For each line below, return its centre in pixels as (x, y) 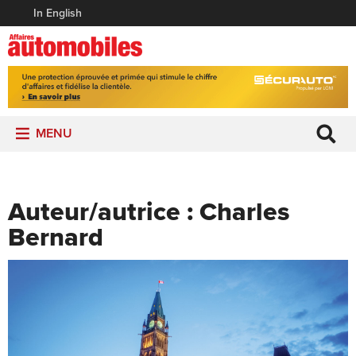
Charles (244, 212)
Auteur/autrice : (104, 212)
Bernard (56, 237)
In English (58, 13)
